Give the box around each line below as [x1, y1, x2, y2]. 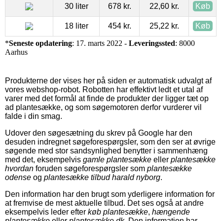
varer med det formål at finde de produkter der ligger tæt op [5, 94, 209, 103]
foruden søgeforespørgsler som [34, 164, 147, 173]
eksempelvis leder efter [5, 207, 88, 216]
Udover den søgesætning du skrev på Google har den [5, 128, 192, 137]
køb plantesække [88, 207, 148, 216]
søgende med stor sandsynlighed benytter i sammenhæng [5, 146, 208, 155]
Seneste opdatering [9, 38, 72, 47]
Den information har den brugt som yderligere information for [5, 189, 215, 198]
